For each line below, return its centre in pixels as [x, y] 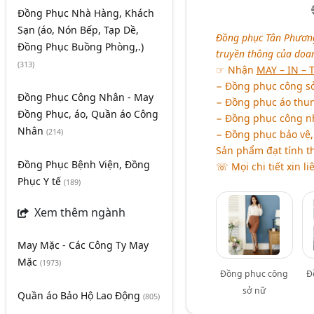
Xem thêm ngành [78, 213]
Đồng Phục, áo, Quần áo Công [88, 114]
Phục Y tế [41, 182]
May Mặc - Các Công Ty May [83, 245]
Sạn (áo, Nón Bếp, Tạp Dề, [78, 30]
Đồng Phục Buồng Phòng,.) [81, 47]
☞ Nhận [236, 70]
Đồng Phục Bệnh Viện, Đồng [84, 165]
